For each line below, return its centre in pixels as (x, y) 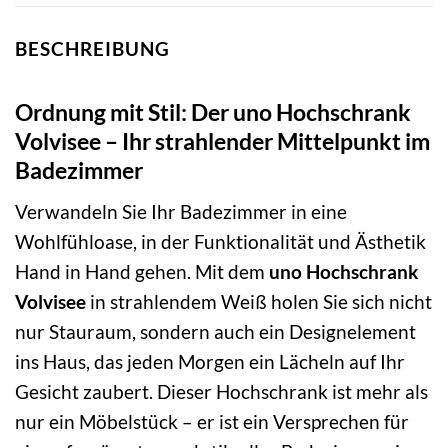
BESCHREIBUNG (92, 48)
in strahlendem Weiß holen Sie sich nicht (259, 301)
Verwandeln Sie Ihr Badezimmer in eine (181, 211)
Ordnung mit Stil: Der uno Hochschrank (213, 112)
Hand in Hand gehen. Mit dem (142, 271)
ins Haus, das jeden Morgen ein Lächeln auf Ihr (210, 361)
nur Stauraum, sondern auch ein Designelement (215, 331)
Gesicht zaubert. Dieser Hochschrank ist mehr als (221, 391)
